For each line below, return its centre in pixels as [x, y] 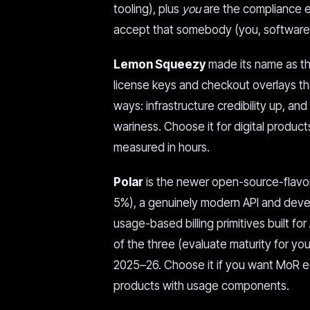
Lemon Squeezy [159, 64]
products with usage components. [201, 286]
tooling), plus [148, 9]
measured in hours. [162, 147]
